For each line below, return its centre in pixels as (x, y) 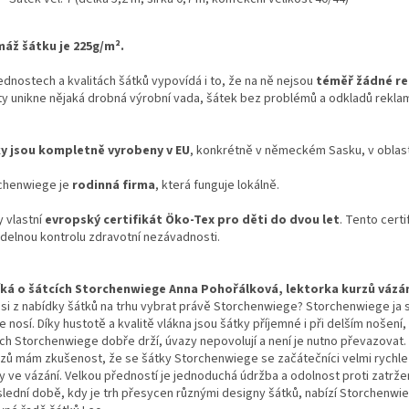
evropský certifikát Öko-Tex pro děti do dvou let (192, 220)
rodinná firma (114, 185)
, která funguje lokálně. (217, 185)
